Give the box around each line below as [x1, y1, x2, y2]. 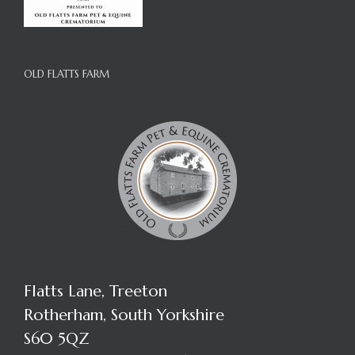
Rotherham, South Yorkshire [24, 305, 224, 325]
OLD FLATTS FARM [24, 67, 109, 81]
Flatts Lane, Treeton [24, 281, 167, 301]
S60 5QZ [24, 329, 90, 349]
